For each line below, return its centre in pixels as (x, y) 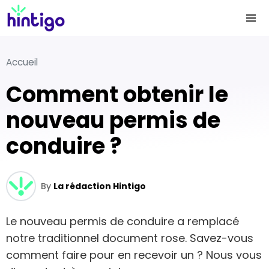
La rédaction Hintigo (100, 186)
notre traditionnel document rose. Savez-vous (130, 238)
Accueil (22, 62)
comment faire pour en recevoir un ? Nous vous (134, 255)
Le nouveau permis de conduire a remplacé (122, 221)
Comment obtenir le (14, 95)
